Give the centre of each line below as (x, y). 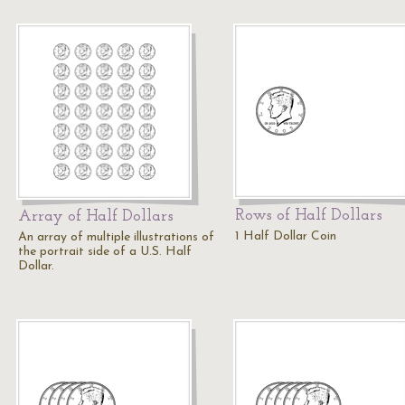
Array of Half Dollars (96, 217)
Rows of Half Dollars (309, 216)
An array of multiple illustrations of (116, 237)
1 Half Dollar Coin (286, 236)
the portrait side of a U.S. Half (105, 252)
